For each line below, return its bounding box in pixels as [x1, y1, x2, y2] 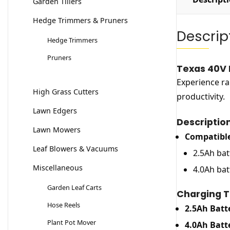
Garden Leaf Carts [47, 183, 102, 193]
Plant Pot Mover [47, 218, 96, 227]
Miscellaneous [33, 163, 83, 173]
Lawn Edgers [33, 106, 77, 116]
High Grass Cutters [33, 87, 99, 97]
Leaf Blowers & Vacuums [33, 144, 118, 154]
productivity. [176, 91, 225, 103]
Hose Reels [47, 200, 80, 210]
